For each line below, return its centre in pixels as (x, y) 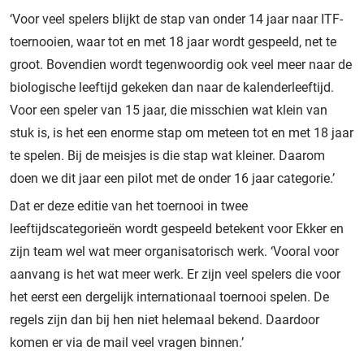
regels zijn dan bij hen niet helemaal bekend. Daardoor (165, 319)
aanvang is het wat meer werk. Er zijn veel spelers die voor (175, 274)
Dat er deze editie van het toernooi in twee (129, 206)
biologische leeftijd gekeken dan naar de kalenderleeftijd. (172, 87)
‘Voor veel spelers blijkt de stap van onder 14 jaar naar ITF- (176, 19)
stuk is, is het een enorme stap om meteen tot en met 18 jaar (182, 132)
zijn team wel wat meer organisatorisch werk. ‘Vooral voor (174, 251)
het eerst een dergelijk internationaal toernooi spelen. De (169, 297)
